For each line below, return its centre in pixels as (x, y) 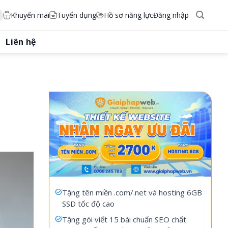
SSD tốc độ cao (88, 204)
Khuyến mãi (30, 15)
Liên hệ (21, 42)
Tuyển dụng (76, 15)
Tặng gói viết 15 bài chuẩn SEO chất (124, 220)
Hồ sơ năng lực (128, 15)
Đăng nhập (171, 15)
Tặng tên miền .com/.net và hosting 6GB (132, 193)
